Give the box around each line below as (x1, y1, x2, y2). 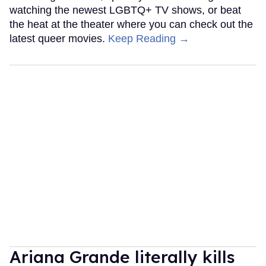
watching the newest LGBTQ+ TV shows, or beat (9, 4, 241, 17)
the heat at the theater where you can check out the (9, 18, 253, 31)
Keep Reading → (108, 33, 189, 45)
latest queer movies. (9, 33, 108, 45)
